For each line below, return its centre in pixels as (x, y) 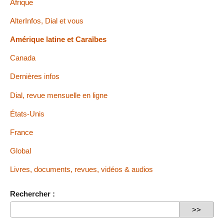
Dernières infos (35, 76)
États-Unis (27, 113)
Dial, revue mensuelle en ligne (59, 95)
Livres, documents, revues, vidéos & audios (81, 169)
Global (20, 151)
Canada (23, 58)
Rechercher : (32, 194)
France (21, 132)
